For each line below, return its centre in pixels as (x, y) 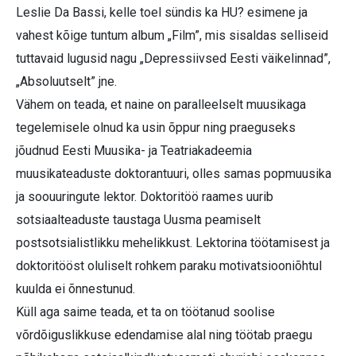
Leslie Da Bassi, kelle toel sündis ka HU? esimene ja (162, 12)
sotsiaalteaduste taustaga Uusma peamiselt (138, 219)
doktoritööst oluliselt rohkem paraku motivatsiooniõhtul (169, 265)
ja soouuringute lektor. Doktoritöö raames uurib (145, 196)
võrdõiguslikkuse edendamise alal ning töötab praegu (164, 335)
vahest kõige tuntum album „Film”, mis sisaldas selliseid (172, 35)
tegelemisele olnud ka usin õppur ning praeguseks (156, 127)
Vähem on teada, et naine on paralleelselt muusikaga (161, 104)
